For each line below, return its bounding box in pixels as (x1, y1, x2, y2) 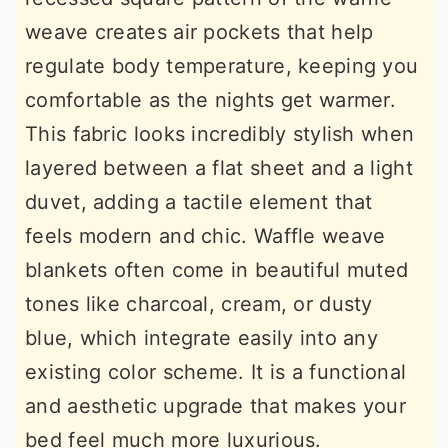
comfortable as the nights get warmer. (25, 88, 397, 113)
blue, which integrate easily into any (25, 326, 379, 351)
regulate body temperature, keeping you (25, 54, 419, 79)
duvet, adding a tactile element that (25, 190, 373, 215)
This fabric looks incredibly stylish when (25, 122, 415, 147)
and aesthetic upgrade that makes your (25, 394, 407, 419)
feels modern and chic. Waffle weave (25, 224, 386, 249)
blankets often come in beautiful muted (25, 258, 409, 283)
